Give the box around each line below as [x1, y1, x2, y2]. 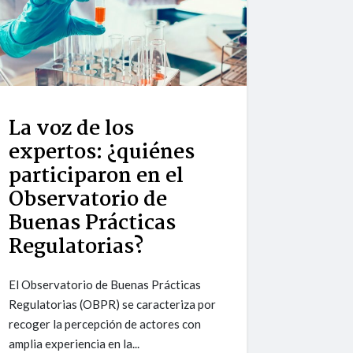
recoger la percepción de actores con [9, 317, 202, 332]
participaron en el [9, 160, 184, 194]
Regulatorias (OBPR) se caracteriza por [9, 297, 217, 312]
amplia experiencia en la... [9, 336, 140, 351]
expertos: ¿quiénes [9, 136, 195, 170]
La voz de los [9, 113, 135, 147]
